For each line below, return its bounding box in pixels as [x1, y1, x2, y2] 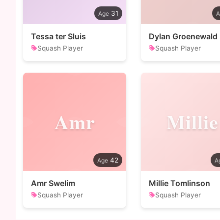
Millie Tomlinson [149, 178, 210, 188]
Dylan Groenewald [149, 31, 218, 41]
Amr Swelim [31, 178, 75, 188]
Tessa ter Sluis [31, 31, 86, 41]
